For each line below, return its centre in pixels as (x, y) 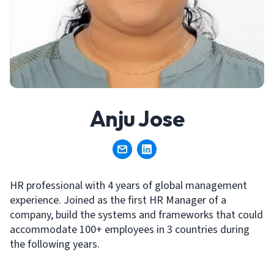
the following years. (55, 244)
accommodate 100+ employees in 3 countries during (130, 230)
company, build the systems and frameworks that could (136, 215)
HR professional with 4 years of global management (128, 186)
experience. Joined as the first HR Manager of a (118, 200)
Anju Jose (137, 118)
